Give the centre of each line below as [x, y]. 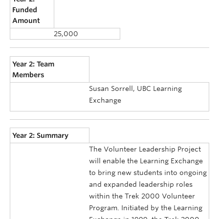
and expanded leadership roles [141, 185]
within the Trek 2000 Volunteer [142, 196]
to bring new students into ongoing [148, 173]
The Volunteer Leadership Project [145, 149]
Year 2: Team [33, 64]
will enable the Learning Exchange [146, 161]
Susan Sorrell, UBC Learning [135, 88]
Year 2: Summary [41, 136]
